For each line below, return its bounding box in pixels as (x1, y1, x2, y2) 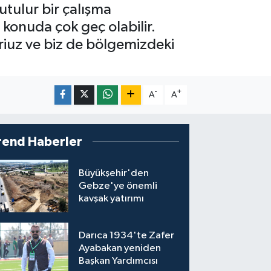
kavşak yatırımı (79, 193, 145, 204)
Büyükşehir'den (79, 168, 149, 178)
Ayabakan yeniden (79, 243, 162, 254)
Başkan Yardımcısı (79, 256, 158, 267)
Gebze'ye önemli (79, 180, 158, 191)
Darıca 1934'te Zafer (79, 230, 175, 241)
